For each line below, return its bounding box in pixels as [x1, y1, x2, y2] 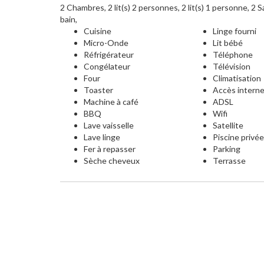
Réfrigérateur [84, 49, 134, 60]
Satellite [213, 120, 244, 130]
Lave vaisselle [84, 120, 134, 130]
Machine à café [84, 97, 138, 107]
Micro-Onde [84, 38, 128, 48]
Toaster [84, 85, 113, 95]
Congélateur [84, 61, 130, 71]
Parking [213, 144, 241, 154]
